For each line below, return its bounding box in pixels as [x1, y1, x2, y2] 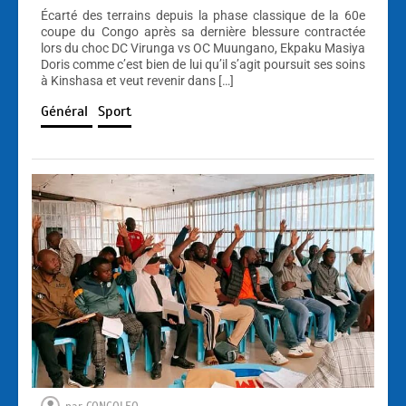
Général [41, 101, 92, 121]
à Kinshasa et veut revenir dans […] [41, 72, 234, 88]
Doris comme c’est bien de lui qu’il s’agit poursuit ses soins [41, 56, 365, 72]
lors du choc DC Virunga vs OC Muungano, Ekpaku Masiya [41, 40, 365, 55]
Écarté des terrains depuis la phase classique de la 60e [41, 7, 365, 23]
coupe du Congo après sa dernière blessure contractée [41, 24, 365, 39]
